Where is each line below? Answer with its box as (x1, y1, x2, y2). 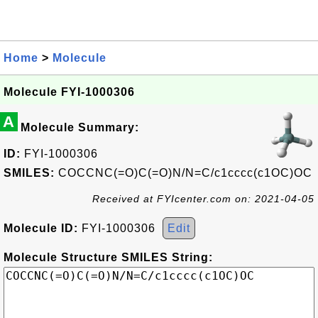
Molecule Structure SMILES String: (4, 251, 213, 263)
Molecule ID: (4, 222, 78, 234)
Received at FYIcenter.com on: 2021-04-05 (92, 193, 314, 204)
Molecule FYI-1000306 (4, 86, 135, 98)
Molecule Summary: (21, 121, 139, 133)
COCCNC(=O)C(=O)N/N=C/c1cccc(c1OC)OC (55, 167, 312, 179)
